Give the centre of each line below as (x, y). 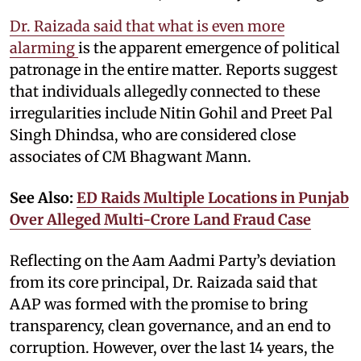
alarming (44, 48)
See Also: (43, 198)
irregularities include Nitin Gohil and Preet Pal (171, 114)
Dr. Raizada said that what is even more (147, 27)
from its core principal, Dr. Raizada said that (164, 283)
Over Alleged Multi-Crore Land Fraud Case (160, 220)
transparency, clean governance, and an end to (170, 326)
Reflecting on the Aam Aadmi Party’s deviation (173, 261)
